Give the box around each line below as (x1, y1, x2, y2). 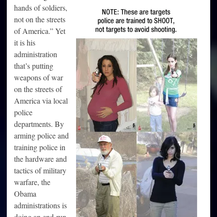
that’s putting (14, 61, 53, 71)
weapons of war (14, 72, 63, 83)
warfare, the (14, 177, 50, 187)
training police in (14, 142, 65, 153)
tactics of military (14, 165, 66, 176)
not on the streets (14, 14, 65, 25)
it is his (14, 37, 35, 48)
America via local (14, 95, 68, 106)
